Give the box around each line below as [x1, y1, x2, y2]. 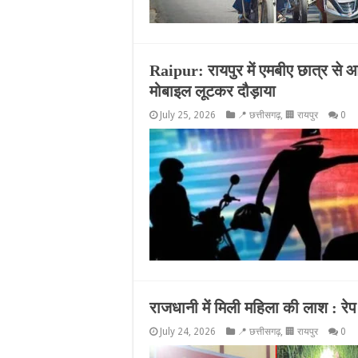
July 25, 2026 [160, 109, 216, 121]
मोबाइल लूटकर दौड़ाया [149, 82, 276, 100]
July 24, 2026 [160, 326, 216, 337]
